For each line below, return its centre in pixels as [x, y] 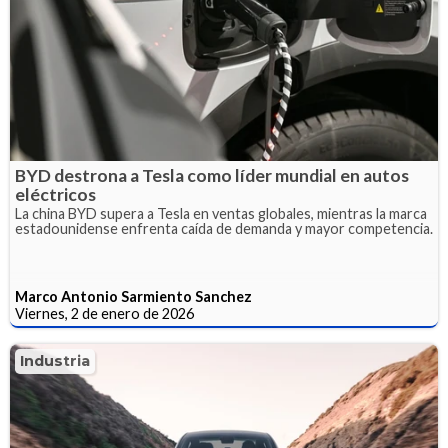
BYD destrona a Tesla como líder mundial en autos [212, 175]
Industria [55, 360]
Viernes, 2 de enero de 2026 [104, 313]
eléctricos [55, 194]
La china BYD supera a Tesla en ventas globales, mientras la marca [221, 213]
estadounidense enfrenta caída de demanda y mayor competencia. [224, 228]
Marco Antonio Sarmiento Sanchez [133, 296]
